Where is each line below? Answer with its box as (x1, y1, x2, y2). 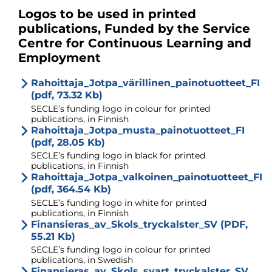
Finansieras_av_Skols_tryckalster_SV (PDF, (31, 218, 248, 230)
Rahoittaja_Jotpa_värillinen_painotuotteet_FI (31, 77, 260, 89)
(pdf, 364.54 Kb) (31, 183, 111, 195)
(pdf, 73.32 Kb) (31, 89, 103, 101)
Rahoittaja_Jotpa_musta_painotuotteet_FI (31, 124, 245, 136)
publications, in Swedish (31, 254, 133, 266)
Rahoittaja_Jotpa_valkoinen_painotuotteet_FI (31, 171, 262, 183)
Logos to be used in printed (18, 7, 196, 22)
